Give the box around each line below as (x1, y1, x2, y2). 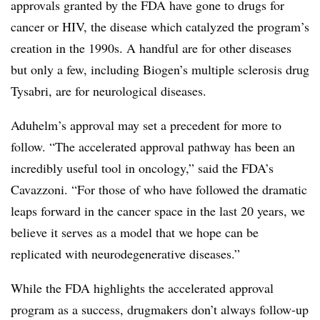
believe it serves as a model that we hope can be (11, 224, 259, 241)
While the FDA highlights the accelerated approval (11, 279, 274, 297)
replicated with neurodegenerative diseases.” (11, 245, 240, 263)
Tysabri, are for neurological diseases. (11, 82, 206, 100)
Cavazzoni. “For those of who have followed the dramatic (11, 181, 307, 199)
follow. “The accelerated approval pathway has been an (11, 138, 295, 156)
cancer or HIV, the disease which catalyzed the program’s (11, 18, 309, 36)
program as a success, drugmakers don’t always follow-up (11, 301, 309, 319)
